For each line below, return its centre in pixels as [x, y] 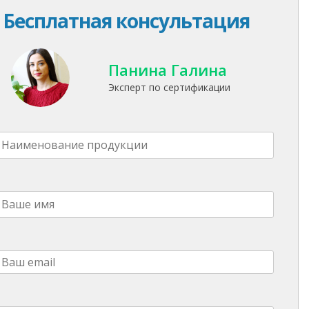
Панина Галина [168, 70]
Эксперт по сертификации [170, 88]
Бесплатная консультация [126, 20]
